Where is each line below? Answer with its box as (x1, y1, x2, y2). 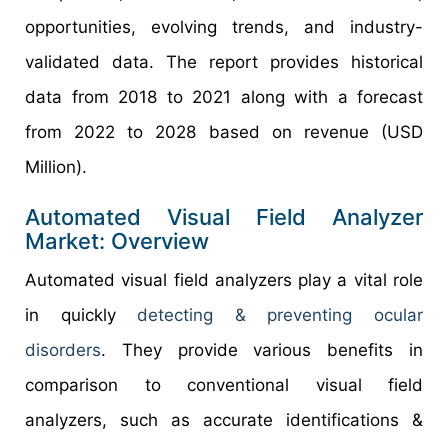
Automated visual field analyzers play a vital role (25, 270, 423, 291)
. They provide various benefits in (101, 340, 423, 361)
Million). (25, 157, 87, 178)
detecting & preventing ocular (137, 305, 424, 326)
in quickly (25, 305, 138, 326)
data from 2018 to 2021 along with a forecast (25, 87, 423, 108)
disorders (25, 340, 101, 361)
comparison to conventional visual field (25, 375, 423, 396)
